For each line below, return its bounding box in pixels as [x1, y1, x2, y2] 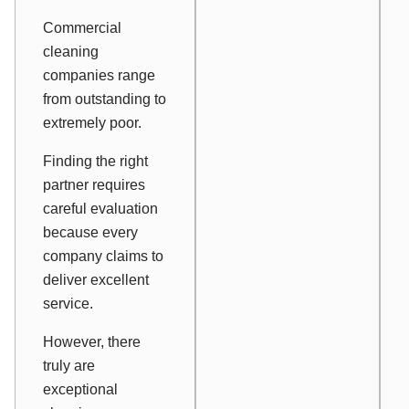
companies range [43, 68, 155, 84]
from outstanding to [43, 91, 166, 108]
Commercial [43, 20, 121, 37]
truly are [43, 358, 95, 374]
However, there [43, 334, 141, 351]
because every [43, 225, 138, 241]
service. [43, 296, 93, 312]
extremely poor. [43, 115, 142, 131]
